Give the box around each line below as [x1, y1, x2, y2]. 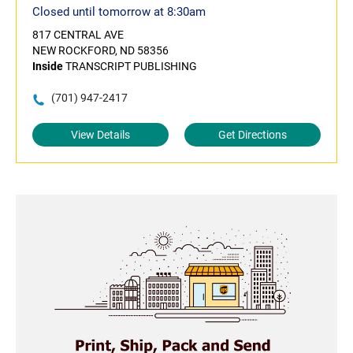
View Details [71, 128, 130, 142]
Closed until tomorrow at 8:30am [32, 5, 206, 20]
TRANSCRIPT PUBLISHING [63, 60, 197, 73]
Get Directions [218, 128, 287, 142]
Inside [32, 60, 63, 73]
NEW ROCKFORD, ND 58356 [32, 44, 169, 58]
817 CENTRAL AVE [32, 28, 124, 42]
